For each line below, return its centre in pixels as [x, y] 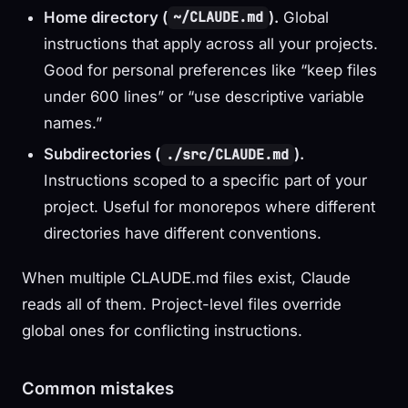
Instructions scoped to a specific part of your [205, 181]
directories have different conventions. [183, 234]
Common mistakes [98, 388]
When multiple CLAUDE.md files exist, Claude [186, 278]
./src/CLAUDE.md [228, 155]
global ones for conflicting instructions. [162, 331]
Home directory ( [106, 17]
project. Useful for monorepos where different [209, 207]
